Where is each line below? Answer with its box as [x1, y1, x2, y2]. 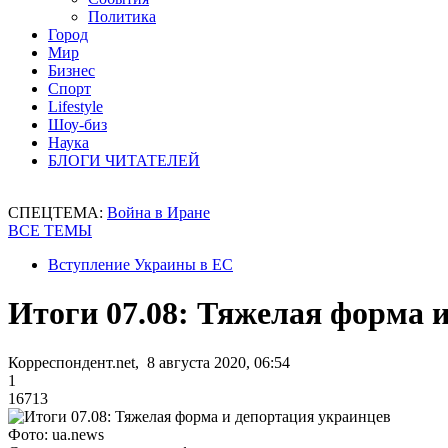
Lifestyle [48, 98, 103, 115]
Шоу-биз [48, 116, 107, 133]
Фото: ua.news [8, 425, 104, 443]
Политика [88, 8, 156, 25]
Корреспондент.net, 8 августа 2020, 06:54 [8, 353, 290, 371]
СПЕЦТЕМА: [8, 204, 107, 221]
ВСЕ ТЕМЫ [8, 222, 92, 239]
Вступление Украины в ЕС [48, 256, 233, 273]
